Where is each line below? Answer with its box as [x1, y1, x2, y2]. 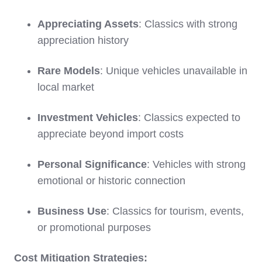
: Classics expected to [138, 112, 240, 124]
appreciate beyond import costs [37, 128, 184, 140]
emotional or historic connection [37, 175, 185, 187]
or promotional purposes [37, 222, 151, 234]
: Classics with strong [139, 18, 237, 30]
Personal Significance [37, 158, 147, 171]
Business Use [37, 205, 106, 218]
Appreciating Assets [37, 18, 139, 30]
